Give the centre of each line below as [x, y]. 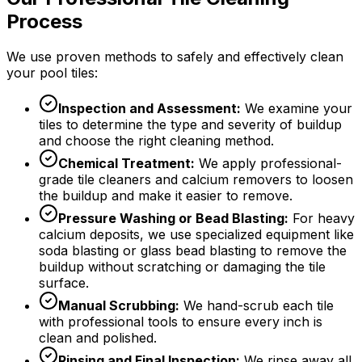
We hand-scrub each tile [257, 306]
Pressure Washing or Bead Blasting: [173, 219]
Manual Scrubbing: [119, 306]
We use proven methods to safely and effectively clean [175, 57]
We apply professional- [268, 164]
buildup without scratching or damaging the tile [182, 267]
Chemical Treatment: [126, 164]
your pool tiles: [52, 73]
